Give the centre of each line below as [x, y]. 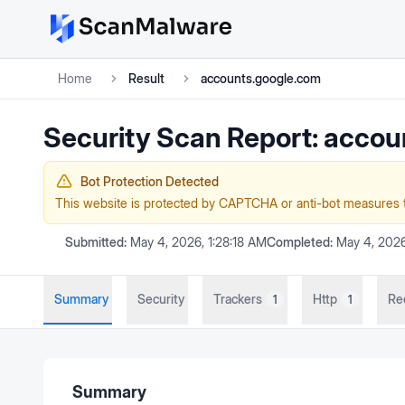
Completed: [300, 242]
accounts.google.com [261, 78]
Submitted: [96, 242]
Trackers [238, 299]
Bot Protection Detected [150, 181]
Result [146, 78]
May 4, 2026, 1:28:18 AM [198, 242]
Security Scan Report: [184, 137]
